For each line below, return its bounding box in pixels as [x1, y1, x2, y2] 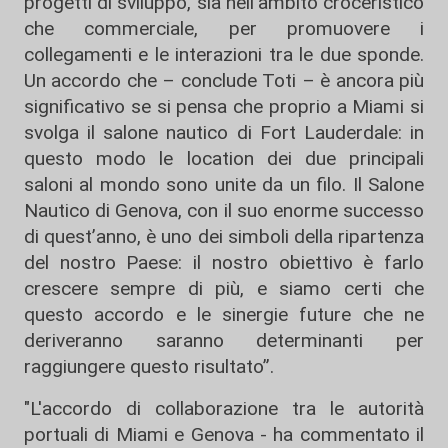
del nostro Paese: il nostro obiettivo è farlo [24, 250, 424, 274]
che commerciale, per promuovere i [24, 16, 424, 40]
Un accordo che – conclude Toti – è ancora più [24, 68, 424, 92]
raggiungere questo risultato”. [24, 354, 274, 378]
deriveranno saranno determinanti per [24, 328, 424, 352]
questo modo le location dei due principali [24, 146, 424, 170]
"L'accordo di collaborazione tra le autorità [24, 396, 424, 420]
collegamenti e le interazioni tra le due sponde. [24, 42, 424, 66]
